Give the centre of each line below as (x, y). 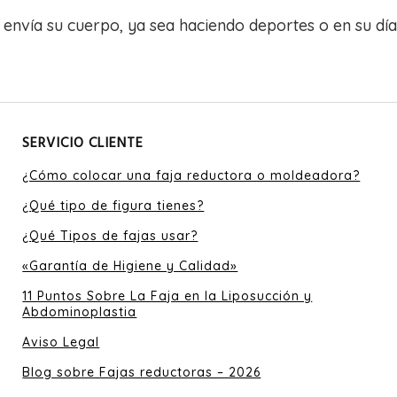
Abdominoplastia (80, 312)
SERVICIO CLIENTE (83, 144)
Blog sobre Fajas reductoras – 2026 (142, 372)
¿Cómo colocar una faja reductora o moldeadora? (191, 175)
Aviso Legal (61, 342)
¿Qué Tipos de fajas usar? (110, 236)
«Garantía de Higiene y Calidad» (130, 266)
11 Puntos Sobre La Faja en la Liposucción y (167, 296)
